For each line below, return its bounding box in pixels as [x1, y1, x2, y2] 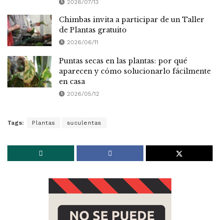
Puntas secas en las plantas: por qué [59, 56, 187, 66]
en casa [59, 77, 85, 86]
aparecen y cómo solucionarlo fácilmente [59, 67, 211, 76]
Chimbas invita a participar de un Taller [59, 15, 204, 24]
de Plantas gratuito [59, 25, 127, 34]
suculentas [66, 119, 102, 127]
